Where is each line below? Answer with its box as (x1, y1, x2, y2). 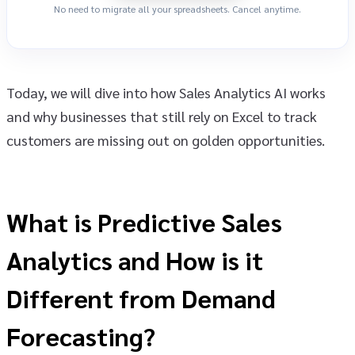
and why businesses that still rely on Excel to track (6, 107, 317, 126)
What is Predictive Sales (6, 205, 282, 239)
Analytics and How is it (6, 243, 263, 277)
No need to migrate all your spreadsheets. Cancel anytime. (54, 2, 301, 16)
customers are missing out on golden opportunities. (6, 131, 325, 150)
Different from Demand (6, 281, 276, 315)
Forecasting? (6, 319, 155, 353)
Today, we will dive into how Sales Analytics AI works (6, 83, 326, 102)
